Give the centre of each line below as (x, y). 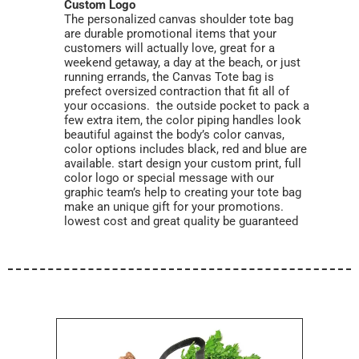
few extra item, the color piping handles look (183, 120)
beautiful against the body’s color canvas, (174, 135)
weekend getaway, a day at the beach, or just (182, 63)
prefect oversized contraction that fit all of (177, 91)
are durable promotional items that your (170, 34)
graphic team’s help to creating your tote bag (183, 192)
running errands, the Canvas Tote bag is (169, 77)
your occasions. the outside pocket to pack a (187, 106)
